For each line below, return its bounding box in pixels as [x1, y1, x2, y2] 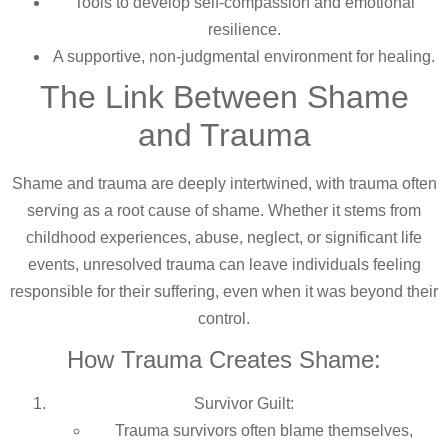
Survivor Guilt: [194, 395, 294, 413]
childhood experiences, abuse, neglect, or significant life [26, 228, 422, 246]
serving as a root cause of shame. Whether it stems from [27, 201, 421, 219]
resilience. [207, 20, 281, 38]
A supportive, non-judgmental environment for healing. [53, 47, 435, 65]
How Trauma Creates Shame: [67, 346, 381, 374]
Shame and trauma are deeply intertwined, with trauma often [11, 174, 437, 192]
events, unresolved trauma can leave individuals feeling [27, 255, 421, 273]
